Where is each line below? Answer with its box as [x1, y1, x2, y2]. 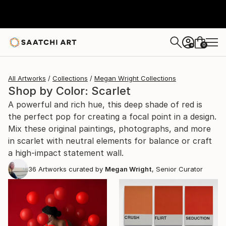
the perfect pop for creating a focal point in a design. [8, 111, 216, 122]
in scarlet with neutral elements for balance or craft [8, 136, 212, 146]
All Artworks [8, 74, 46, 82]
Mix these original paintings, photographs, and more [8, 124, 211, 134]
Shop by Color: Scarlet [8, 84, 131, 97]
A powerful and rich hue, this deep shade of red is [8, 99, 202, 109]
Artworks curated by [36, 165, 103, 173]
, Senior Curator [152, 165, 203, 173]
